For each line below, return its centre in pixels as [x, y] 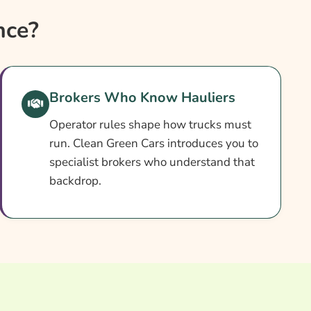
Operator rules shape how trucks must [150, 125]
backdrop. [75, 181]
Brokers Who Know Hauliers [142, 98]
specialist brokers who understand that [152, 162]
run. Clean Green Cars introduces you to [154, 144]
